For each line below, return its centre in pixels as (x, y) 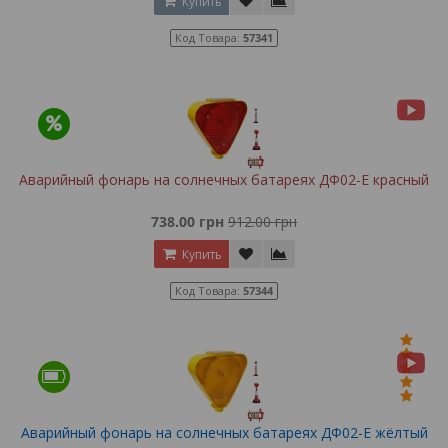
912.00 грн (262, 222)
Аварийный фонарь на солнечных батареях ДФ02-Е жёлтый (224, 433)
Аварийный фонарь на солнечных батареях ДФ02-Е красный (224, 180)
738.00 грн (187, 222)
